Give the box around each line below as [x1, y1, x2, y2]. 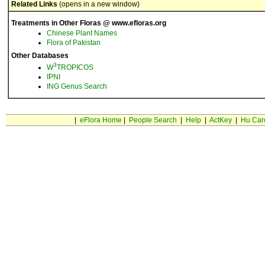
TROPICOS [57, 63, 93, 72]
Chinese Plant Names [47, 29, 117, 37]
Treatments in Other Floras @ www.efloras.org [11, 19, 166, 27]
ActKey [209, 116, 232, 124]
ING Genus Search [47, 82, 107, 91]
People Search [128, 116, 177, 124]
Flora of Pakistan [47, 38, 101, 47]
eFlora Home [79, 116, 122, 124]
